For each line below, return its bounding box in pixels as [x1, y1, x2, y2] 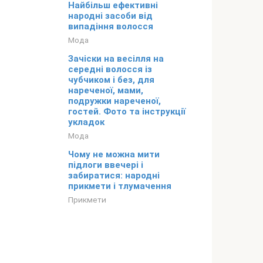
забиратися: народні [68, 170, 160, 181]
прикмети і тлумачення [68, 181, 171, 192]
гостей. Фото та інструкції [68, 106, 186, 117]
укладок [68, 117, 104, 128]
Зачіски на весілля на [68, 53, 164, 65]
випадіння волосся [68, 21, 153, 32]
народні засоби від [68, 11, 153, 22]
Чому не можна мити [68, 149, 160, 160]
